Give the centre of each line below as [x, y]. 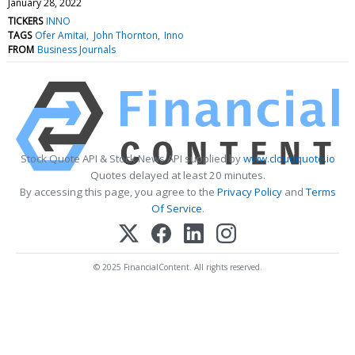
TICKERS [25, 21]
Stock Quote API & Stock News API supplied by [132, 158]
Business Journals [77, 49]
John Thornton [125, 35]
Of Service [176, 208]
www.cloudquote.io [289, 158]
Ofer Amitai [61, 35]
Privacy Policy [249, 191]
